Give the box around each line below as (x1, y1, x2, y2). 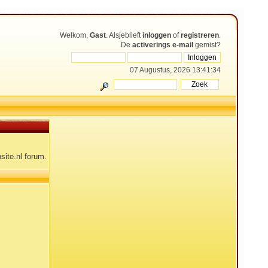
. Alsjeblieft (105, 31, 142, 39)
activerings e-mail (132, 41, 193, 49)
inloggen (142, 31, 171, 39)
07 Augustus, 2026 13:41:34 (129, 66, 221, 74)
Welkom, (59, 31, 90, 39)
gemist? (193, 41, 221, 49)
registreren (180, 31, 219, 39)
